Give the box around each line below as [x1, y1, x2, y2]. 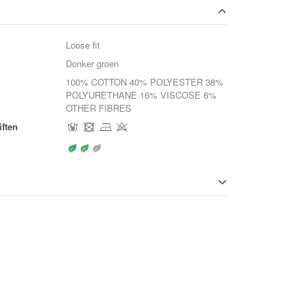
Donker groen [66, 57, 119, 70]
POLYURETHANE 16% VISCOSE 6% [66, 88, 217, 101]
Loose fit [66, 38, 101, 51]
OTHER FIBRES [66, 101, 132, 114]
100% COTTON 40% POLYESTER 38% [66, 75, 224, 88]
